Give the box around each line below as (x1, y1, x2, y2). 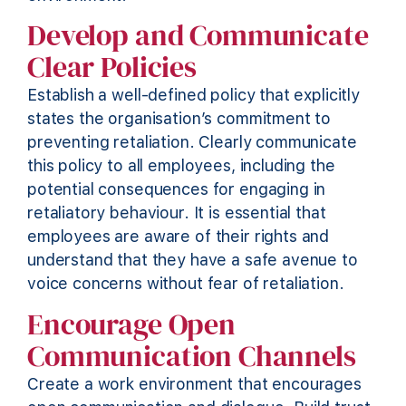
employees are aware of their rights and (27, 227, 330, 246)
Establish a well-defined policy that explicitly (27, 85, 360, 105)
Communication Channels (27, 335, 356, 376)
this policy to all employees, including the (27, 156, 335, 176)
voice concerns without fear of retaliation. (27, 274, 344, 294)
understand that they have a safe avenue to (27, 250, 358, 270)
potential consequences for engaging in (27, 179, 326, 199)
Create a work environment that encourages (27, 373, 362, 393)
